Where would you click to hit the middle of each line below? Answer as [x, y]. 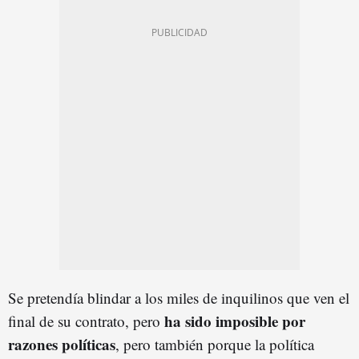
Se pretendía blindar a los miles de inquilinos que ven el [179, 297]
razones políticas [62, 344]
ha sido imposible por [235, 321]
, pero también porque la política [215, 344]
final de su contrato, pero [86, 321]
